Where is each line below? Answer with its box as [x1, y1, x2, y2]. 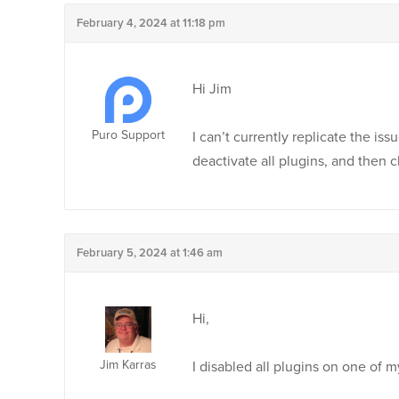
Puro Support [91, 127, 165, 142]
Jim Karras [99, 357, 157, 372]
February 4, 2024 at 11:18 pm [77, 16, 225, 30]
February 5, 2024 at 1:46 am [77, 246, 223, 260]
